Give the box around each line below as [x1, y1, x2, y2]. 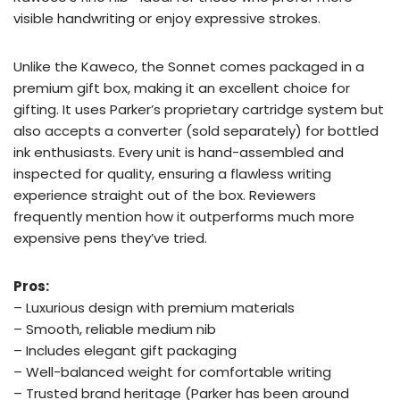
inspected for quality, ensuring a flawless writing [13, 164, 331, 183]
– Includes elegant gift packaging [13, 341, 237, 360]
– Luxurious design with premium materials [13, 298, 295, 317]
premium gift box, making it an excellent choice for [13, 79, 350, 97]
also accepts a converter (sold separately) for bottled [13, 121, 379, 140]
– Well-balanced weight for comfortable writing [13, 362, 331, 381]
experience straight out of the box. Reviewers [13, 186, 316, 204]
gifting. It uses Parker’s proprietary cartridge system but [13, 100, 384, 119]
